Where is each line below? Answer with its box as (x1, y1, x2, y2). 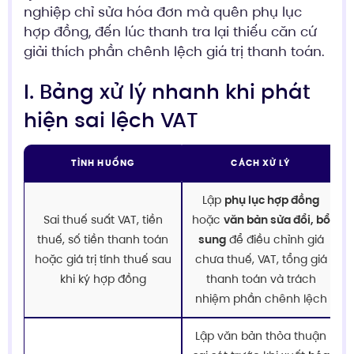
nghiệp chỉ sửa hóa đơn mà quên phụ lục (24, 2, 302, 21)
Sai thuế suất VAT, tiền (43, 211, 163, 228)
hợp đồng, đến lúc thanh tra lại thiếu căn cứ (24, 22, 317, 41)
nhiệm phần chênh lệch (194, 290, 327, 307)
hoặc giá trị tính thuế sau (34, 250, 171, 267)
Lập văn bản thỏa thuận (195, 327, 326, 344)
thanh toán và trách (205, 270, 316, 287)
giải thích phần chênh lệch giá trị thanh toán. (24, 42, 325, 61)
